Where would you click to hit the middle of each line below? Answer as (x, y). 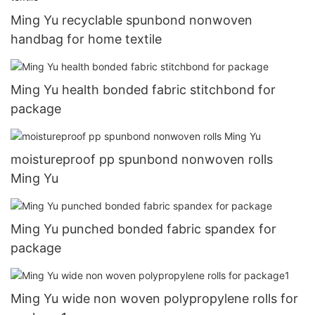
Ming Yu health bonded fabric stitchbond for (143, 90)
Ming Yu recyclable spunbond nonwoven (131, 20)
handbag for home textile (86, 39)
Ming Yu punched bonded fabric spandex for (143, 229)
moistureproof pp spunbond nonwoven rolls (142, 160)
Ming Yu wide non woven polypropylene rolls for (154, 299)
